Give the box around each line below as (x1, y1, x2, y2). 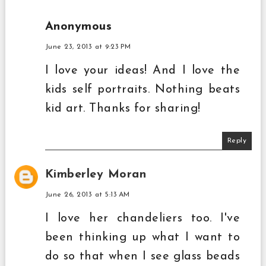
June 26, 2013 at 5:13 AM (45, 191, 130, 199)
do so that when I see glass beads (45, 251, 240, 263)
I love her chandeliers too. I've (45, 213, 240, 225)
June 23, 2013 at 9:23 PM (45, 43, 131, 51)
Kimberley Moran (45, 169, 147, 181)
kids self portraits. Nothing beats (45, 84, 240, 96)
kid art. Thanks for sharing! (45, 103, 201, 115)
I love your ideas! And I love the (45, 65, 240, 77)
